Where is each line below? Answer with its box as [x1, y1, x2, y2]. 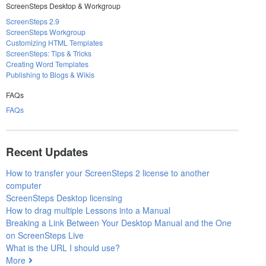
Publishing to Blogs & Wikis [5, 69, 94, 80]
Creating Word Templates [5, 58, 88, 69]
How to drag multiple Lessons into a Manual [5, 204, 170, 217]
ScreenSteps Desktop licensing [5, 192, 122, 204]
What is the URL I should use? [5, 242, 120, 254]
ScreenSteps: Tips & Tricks [5, 47, 91, 58]
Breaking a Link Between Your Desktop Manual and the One [5, 217, 232, 229]
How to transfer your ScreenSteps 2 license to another [5, 167, 210, 179]
